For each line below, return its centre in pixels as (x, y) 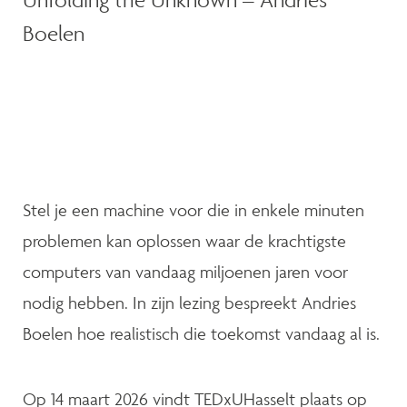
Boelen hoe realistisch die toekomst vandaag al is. (201, 334)
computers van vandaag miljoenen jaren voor (185, 272)
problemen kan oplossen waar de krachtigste (184, 241)
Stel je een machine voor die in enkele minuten (194, 210)
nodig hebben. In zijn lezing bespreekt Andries (189, 303)
